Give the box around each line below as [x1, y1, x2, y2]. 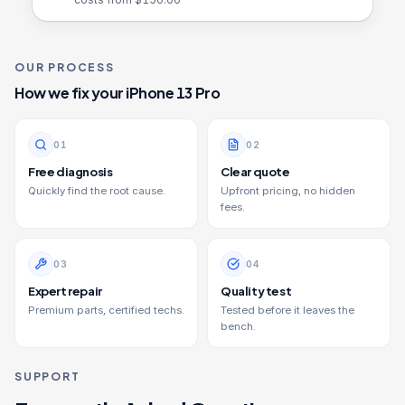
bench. [221, 320, 256, 333]
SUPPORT [14, 370, 80, 383]
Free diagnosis [28, 165, 113, 179]
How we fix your [14, 83, 127, 102]
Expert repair [28, 284, 102, 298]
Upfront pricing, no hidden [221, 184, 355, 197]
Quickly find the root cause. [28, 184, 165, 197]
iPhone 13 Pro [126, 83, 221, 102]
